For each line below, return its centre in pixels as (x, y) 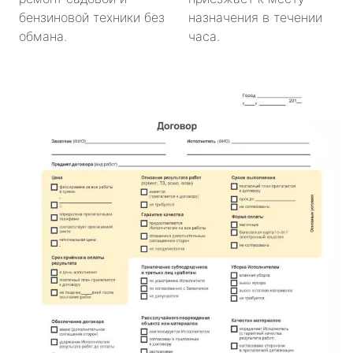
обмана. (43, 36)
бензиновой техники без (92, 17)
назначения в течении (255, 17)
